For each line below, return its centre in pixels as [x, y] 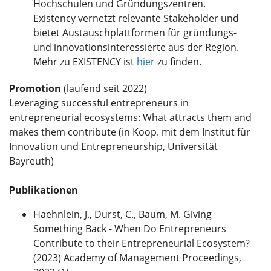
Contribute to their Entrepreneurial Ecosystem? [142, 243]
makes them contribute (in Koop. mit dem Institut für [130, 132]
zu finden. [178, 61]
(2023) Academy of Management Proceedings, [137, 257]
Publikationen [44, 190]
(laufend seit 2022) [104, 88]
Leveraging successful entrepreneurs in [99, 103]
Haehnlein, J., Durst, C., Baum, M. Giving [122, 214]
